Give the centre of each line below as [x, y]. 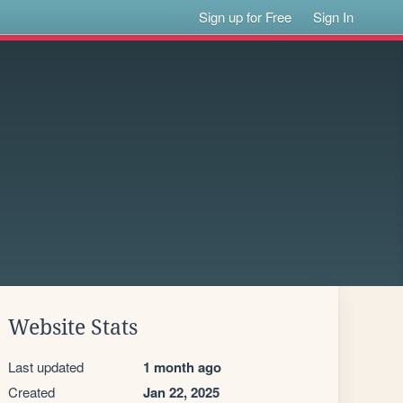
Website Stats [73, 327]
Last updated [46, 367]
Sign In [334, 17]
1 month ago [182, 367]
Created [31, 392]
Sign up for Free [246, 17]
